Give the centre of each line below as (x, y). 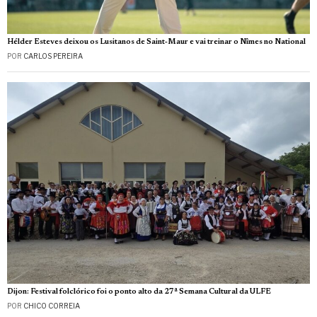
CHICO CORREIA (52, 306)
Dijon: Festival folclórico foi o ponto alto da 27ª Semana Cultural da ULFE (139, 292)
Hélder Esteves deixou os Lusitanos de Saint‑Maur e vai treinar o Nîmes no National (156, 42)
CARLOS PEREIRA (53, 56)
